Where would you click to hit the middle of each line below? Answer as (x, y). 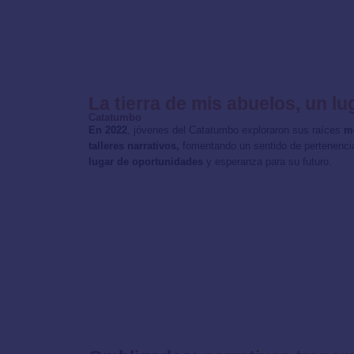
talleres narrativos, (134, 146)
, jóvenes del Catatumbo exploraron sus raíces (235, 130)
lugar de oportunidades (146, 162)
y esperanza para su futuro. (267, 162)
